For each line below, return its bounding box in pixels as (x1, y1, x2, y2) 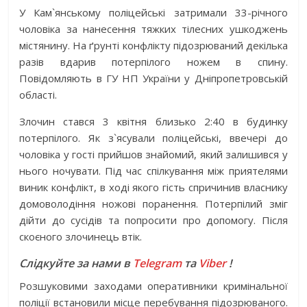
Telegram (133, 255, 182, 271)
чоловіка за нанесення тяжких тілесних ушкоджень (19, 21, 288, 36)
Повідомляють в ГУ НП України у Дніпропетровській (19, 71, 288, 85)
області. (19, 87, 58, 101)
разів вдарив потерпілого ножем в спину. (19, 54, 288, 69)
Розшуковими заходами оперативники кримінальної (19, 278, 288, 293)
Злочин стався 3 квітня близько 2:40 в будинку (19, 114, 288, 128)
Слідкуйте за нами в (19, 255, 134, 271)
